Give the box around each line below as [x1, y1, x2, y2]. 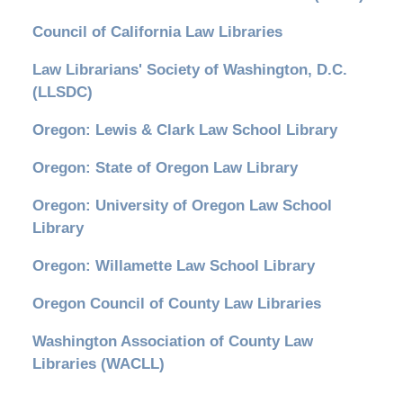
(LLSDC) [31, 84, 93, 102]
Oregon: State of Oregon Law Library [31, 159, 298, 177]
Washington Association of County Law [31, 333, 313, 351]
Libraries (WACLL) [31, 355, 165, 373]
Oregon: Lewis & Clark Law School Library [31, 121, 337, 139]
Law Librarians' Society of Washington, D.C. [31, 61, 347, 79]
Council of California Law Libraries [31, 23, 282, 41]
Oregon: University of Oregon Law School [31, 197, 332, 215]
